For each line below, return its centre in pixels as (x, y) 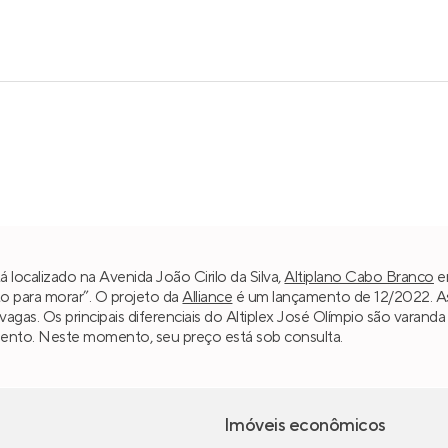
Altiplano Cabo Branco (359, 276)
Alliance (207, 296)
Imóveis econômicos (305, 425)
